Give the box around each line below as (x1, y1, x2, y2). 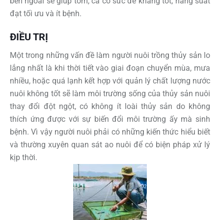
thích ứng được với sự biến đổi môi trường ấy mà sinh (10, 114, 210, 124)
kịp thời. (10, 152, 37, 162)
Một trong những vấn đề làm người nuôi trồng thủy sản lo (10, 50, 210, 60)
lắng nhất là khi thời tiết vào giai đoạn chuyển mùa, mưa (10, 63, 210, 73)
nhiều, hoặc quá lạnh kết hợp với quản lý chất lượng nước (10, 76, 210, 85)
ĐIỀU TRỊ (10, 30, 48, 43)
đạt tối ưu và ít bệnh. (10, 8, 82, 18)
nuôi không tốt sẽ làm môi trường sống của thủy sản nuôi (10, 88, 210, 98)
